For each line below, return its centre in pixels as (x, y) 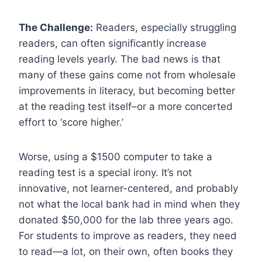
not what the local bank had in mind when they (129, 204)
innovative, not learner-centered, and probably (128, 188)
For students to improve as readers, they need (128, 235)
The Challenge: (56, 27)
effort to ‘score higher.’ (71, 122)
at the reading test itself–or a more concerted (126, 106)
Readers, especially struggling (165, 27)
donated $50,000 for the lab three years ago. (126, 220)
